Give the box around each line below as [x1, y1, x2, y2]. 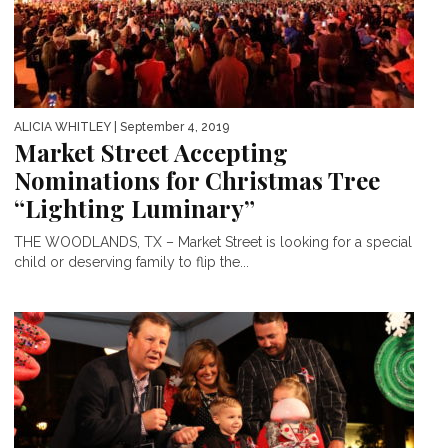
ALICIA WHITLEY [14, 120, 111, 135]
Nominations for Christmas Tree [14, 164, 380, 197]
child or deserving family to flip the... [14, 254, 249, 271]
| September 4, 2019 [111, 120, 229, 135]
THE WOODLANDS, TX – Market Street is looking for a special [14, 234, 412, 251]
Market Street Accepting [14, 136, 288, 169]
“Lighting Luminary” [14, 192, 255, 225]
